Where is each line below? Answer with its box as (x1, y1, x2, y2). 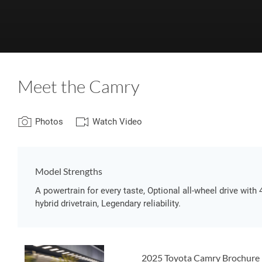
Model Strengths (35, 166, 102, 177)
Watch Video (92, 116, 142, 127)
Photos (35, 116, 63, 127)
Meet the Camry (18, 75, 140, 97)
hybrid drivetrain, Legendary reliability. (35, 198, 181, 209)
